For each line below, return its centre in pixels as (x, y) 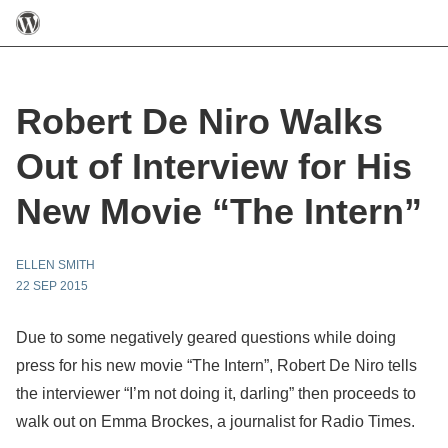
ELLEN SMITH (55, 265)
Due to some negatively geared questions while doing (206, 337)
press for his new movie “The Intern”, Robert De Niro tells (216, 365)
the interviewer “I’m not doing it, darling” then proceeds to (216, 393)
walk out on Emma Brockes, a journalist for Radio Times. (217, 421)
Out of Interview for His (214, 166)
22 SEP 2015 (52, 286)
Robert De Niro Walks (199, 121)
